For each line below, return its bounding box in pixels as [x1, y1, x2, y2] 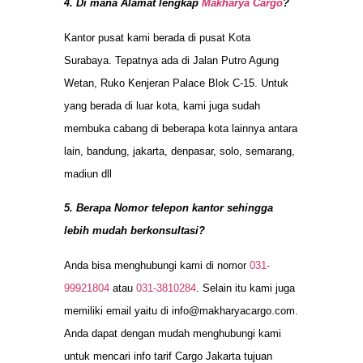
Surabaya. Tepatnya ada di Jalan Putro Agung [64, 53, 279, 66]
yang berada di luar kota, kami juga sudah [64, 99, 260, 112]
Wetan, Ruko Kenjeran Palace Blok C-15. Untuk [64, 76, 288, 89]
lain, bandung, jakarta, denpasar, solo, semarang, [64, 144, 295, 157]
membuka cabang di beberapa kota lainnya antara [64, 122, 297, 135]
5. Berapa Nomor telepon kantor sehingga [64, 202, 273, 215]
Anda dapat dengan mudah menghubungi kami [64, 327, 284, 340]
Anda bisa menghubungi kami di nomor [64, 258, 250, 271]
